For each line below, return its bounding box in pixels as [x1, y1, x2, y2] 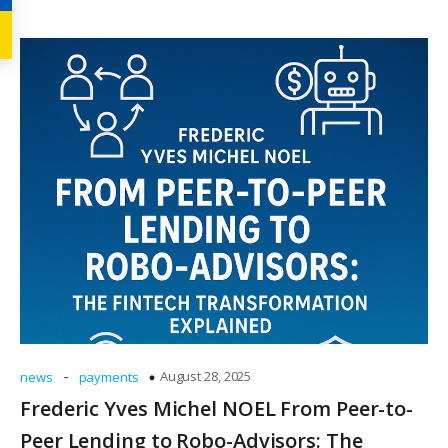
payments [78, 368, 139, 386]
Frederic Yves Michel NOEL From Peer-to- [20, 395, 414, 422]
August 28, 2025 [159, 367, 252, 385]
